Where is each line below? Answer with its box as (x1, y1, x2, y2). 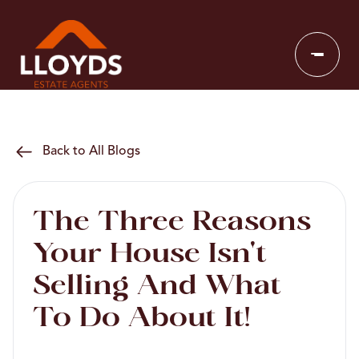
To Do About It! (33, 306, 250, 333)
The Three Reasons (33, 210, 311, 236)
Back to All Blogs (42, 145, 140, 158)
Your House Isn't (33, 242, 267, 268)
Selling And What (33, 274, 281, 301)
